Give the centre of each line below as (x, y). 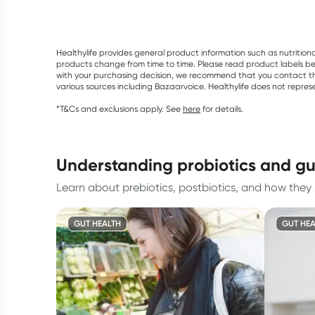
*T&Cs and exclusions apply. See (118, 109)
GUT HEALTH (97, 223)
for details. (223, 109)
